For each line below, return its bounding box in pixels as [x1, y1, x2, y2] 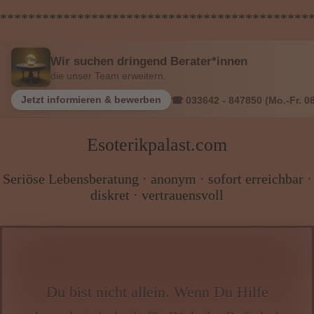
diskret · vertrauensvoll [90, 187, 224, 203]
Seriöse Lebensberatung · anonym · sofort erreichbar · [2, 171, 312, 187]
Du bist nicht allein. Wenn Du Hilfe [46, 283, 268, 301]
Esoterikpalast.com [87, 134, 227, 155]
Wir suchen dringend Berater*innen [50, 55, 247, 68]
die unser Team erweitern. [50, 70, 166, 81]
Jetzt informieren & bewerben [21, 95, 161, 105]
